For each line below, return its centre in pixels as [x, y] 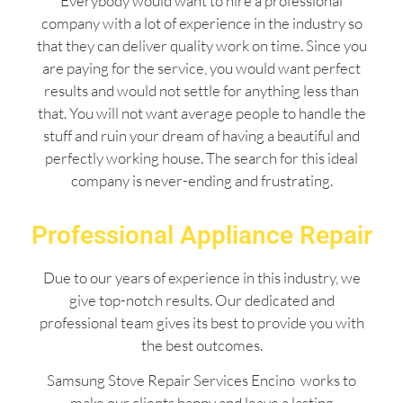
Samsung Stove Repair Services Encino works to [201, 381]
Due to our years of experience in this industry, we [201, 277]
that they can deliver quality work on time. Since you [201, 46]
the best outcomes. [201, 345]
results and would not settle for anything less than [201, 91]
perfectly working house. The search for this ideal [201, 158]
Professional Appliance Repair [201, 235]
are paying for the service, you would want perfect [201, 68]
